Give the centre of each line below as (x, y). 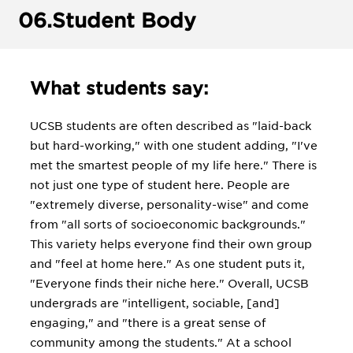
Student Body (124, 20)
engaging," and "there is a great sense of (148, 323)
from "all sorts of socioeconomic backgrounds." (168, 225)
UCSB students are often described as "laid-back (171, 126)
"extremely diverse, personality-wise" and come (169, 205)
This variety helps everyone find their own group (171, 244)
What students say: (119, 88)
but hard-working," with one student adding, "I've (174, 146)
